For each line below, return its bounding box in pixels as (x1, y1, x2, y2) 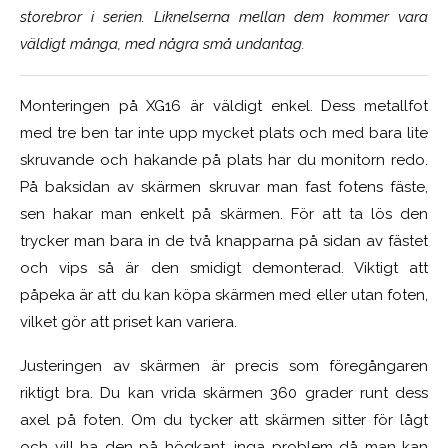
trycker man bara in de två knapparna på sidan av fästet (20, 232, 428, 251)
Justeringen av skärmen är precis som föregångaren (20, 357, 428, 376)
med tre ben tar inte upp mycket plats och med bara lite (20, 124, 428, 143)
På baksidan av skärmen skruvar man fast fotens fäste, (20, 178, 428, 197)
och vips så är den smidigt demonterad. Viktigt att (20, 259, 428, 278)
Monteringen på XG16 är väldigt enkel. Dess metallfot (20, 97, 428, 116)
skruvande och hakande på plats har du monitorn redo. (20, 151, 428, 170)
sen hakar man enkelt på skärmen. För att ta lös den (20, 205, 428, 224)
